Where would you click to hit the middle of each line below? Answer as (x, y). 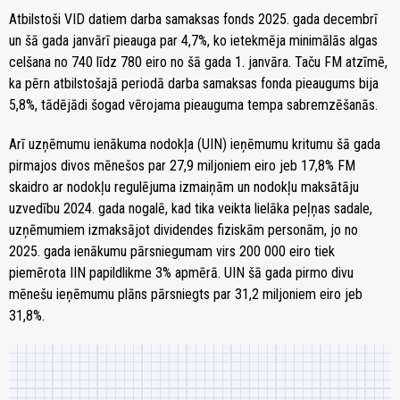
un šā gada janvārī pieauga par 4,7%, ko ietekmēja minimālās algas (193, 40)
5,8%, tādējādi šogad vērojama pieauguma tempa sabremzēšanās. (193, 104)
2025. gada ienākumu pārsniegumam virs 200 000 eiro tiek (172, 251)
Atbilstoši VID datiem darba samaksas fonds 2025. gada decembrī (193, 19)
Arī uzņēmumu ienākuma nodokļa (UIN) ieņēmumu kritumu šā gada (195, 144)
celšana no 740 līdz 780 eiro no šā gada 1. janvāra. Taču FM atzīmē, (198, 62)
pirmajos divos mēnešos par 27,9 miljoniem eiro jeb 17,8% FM (182, 165)
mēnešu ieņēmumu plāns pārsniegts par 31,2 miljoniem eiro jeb (186, 294)
